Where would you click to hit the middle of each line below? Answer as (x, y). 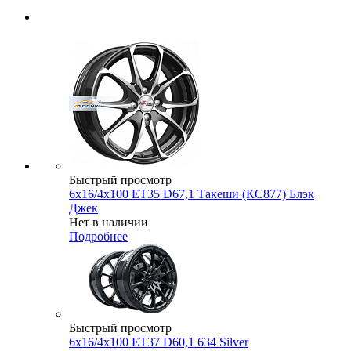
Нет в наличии (109, 223)
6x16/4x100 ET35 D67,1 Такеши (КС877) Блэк (192, 194)
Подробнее (98, 237)
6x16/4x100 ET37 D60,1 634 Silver (159, 342)
